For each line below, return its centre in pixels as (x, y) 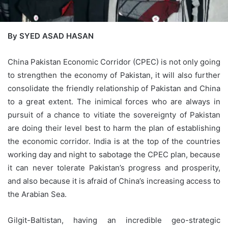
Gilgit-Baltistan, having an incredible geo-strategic (114, 220)
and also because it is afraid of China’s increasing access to (114, 181)
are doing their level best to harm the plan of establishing (114, 128)
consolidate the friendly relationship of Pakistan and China (114, 89)
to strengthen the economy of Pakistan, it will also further (114, 75)
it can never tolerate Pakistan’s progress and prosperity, (114, 168)
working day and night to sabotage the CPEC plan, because (114, 155)
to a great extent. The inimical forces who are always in (114, 102)
